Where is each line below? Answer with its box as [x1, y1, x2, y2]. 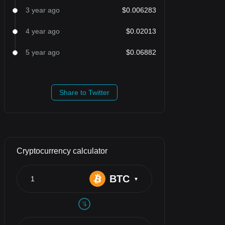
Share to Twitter [59, 88, 109, 96]
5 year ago [26, 48, 60, 56]
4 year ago [26, 27, 60, 35]
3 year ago [26, 6, 60, 14]
